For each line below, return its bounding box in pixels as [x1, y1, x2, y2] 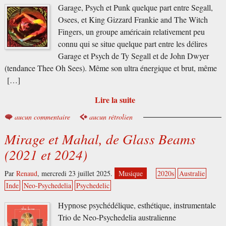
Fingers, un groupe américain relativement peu [58, 26, 205, 37]
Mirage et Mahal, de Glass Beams [4, 130, 196, 148]
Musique [118, 168, 143, 179]
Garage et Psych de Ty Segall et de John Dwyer [58, 50, 209, 62]
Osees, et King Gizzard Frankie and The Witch [58, 14, 208, 25]
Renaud [16, 168, 37, 179]
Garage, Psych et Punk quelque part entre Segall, [58, 2, 213, 13]
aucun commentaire [14, 111, 70, 122]
